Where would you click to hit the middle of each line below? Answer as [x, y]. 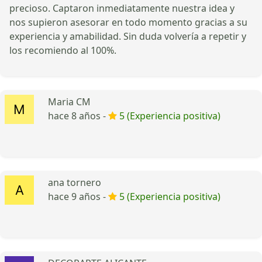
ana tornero [75, 182]
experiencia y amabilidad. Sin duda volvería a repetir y [128, 36]
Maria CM [69, 101]
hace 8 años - [78, 116]
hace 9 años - [78, 196]
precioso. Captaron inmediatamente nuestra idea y [122, 8]
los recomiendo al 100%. [63, 50]
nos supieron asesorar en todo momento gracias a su [128, 22]
